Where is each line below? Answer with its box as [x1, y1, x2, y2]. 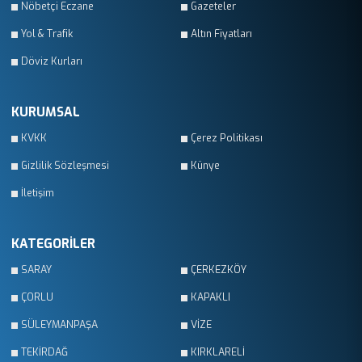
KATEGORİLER [11, 235, 95, 253]
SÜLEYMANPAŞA [21, 318, 98, 332]
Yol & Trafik [21, 27, 73, 41]
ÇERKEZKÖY [191, 263, 246, 277]
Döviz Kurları [21, 55, 82, 69]
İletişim [21, 187, 54, 200]
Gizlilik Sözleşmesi [21, 159, 109, 173]
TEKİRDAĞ [21, 346, 68, 360]
